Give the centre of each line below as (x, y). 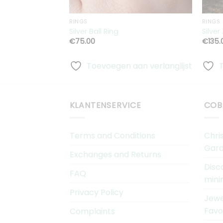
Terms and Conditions (112, 135)
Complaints (92, 211)
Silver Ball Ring (94, 31)
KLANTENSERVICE (105, 106)
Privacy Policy (96, 192)
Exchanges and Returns (115, 154)
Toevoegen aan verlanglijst (139, 66)
